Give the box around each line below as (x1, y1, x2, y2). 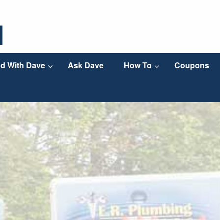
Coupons (174, 59, 209, 71)
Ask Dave (67, 59, 104, 71)
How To (123, 59, 152, 71)
